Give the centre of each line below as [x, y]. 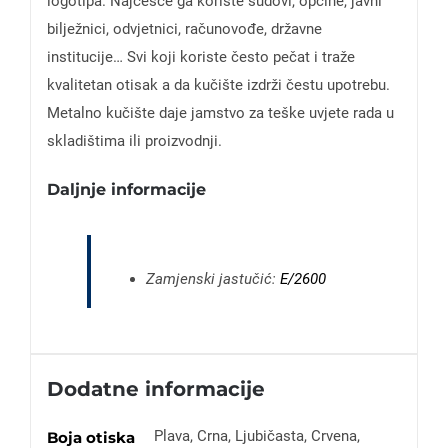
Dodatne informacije [155, 388]
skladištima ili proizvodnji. [134, 140]
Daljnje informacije [126, 189]
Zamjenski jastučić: [212, 278]
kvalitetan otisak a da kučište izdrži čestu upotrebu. [218, 84]
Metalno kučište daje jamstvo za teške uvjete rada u [220, 112]
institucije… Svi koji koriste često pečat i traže [200, 56]
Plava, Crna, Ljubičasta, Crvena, [256, 435]
